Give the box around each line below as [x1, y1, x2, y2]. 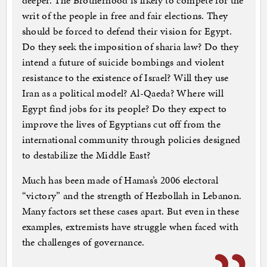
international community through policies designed [21, 132, 241, 147]
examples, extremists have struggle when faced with [21, 219, 239, 234]
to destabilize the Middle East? [21, 148, 151, 163]
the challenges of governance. [21, 235, 145, 250]
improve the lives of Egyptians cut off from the [21, 117, 221, 132]
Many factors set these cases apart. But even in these [21, 204, 240, 219]
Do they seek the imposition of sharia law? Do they [21, 39, 239, 54]
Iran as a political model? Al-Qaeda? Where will [21, 86, 223, 101]
